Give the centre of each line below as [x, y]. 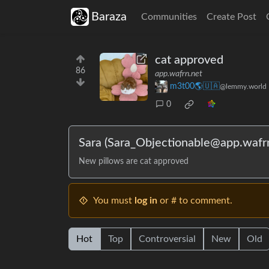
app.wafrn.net [179, 74]
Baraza [109, 17]
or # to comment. [195, 201]
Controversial [167, 239]
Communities [169, 17]
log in [146, 201]
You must [114, 201]
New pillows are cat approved [134, 162]
